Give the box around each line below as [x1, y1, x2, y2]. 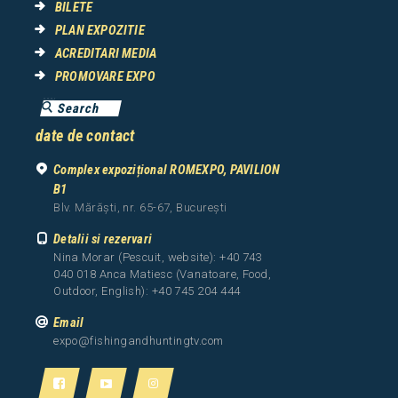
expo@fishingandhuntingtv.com [53, 334, 224, 348]
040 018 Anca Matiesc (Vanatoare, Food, [53, 267, 272, 282]
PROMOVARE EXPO [55, 68, 155, 85]
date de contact [36, 126, 135, 146]
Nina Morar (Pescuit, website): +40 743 [53, 251, 263, 265]
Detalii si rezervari [53, 231, 153, 248]
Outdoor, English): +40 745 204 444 [53, 284, 241, 298]
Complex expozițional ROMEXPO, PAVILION [53, 162, 281, 179]
